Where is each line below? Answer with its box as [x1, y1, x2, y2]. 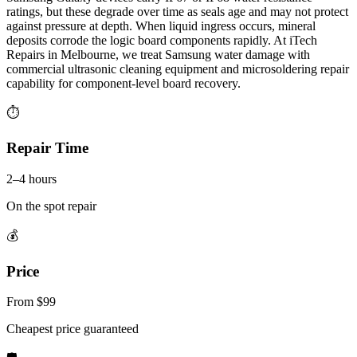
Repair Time [6, 139, 88, 157]
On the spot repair [6, 198, 96, 213]
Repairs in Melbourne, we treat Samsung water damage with [6, 47, 310, 61]
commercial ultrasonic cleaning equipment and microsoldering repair [6, 61, 349, 76]
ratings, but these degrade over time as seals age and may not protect [6, 4, 348, 18]
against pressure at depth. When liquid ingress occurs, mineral [6, 18, 316, 33]
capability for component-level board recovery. [6, 76, 241, 90]
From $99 [6, 295, 56, 309]
